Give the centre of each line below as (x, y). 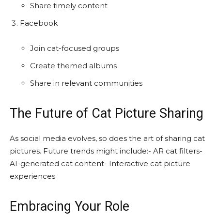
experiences (32, 176)
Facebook (39, 23)
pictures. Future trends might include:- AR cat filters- (106, 151)
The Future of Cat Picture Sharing (107, 113)
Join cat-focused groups (75, 48)
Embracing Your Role (70, 206)
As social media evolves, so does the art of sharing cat (107, 138)
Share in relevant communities (86, 83)
